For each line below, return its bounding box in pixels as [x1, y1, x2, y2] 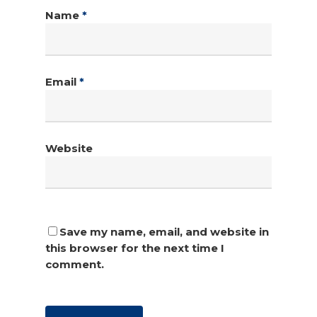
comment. [45, 257, 104, 271]
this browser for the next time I [45, 241, 224, 255]
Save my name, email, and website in [59, 224, 269, 238]
